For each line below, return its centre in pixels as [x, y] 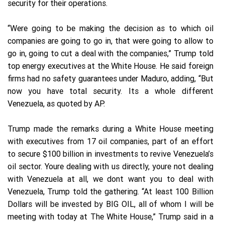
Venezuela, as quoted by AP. [56, 104]
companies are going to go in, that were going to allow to [110, 41]
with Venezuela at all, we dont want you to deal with [110, 179]
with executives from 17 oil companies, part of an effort [110, 141]
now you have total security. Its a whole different [110, 91]
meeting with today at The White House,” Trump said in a [110, 217]
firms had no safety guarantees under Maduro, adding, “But [110, 79]
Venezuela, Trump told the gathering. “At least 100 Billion [110, 192]
